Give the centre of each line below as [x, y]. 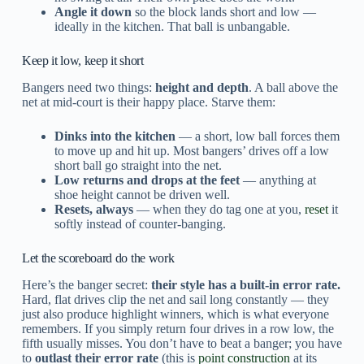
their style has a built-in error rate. [245, 284]
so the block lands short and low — [223, 12]
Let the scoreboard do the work [98, 258]
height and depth [201, 88]
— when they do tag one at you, [219, 210]
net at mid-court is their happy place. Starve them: [148, 102]
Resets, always [93, 210]
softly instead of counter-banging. [140, 224]
